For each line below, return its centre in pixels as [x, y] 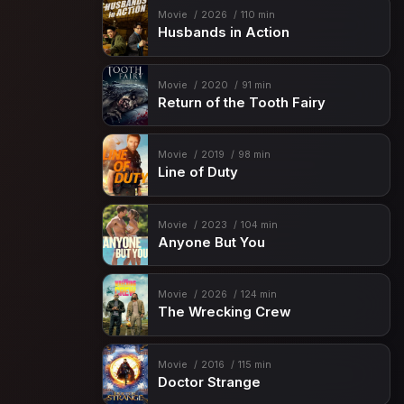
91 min [256, 85]
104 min [259, 225]
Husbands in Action [223, 33]
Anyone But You [211, 242]
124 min [258, 295]
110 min [257, 15]
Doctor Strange [209, 382]
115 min [254, 364]
